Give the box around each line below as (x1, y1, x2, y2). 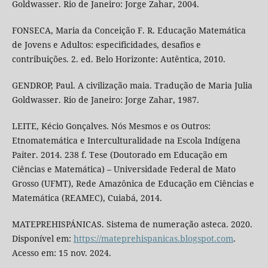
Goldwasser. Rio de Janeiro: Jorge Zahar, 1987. (11, 94, 199, 106)
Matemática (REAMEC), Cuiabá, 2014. (11, 192, 162, 204)
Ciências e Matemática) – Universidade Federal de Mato (11, 163, 236, 175)
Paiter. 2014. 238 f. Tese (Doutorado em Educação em (11, 149, 227, 161)
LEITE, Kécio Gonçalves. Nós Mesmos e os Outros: (11, 120, 211, 132)
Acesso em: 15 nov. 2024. (11, 247, 111, 259)
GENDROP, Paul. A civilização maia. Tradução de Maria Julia (11, 80, 252, 92)
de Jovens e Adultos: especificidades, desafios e (11, 39, 201, 51)
